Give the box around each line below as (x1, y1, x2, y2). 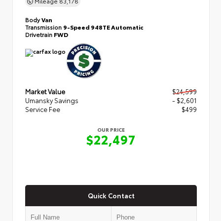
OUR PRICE (97, 125, 125, 133)
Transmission (25, 22, 63, 31)
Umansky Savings (25, 95, 78, 105)
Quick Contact (87, 191, 135, 200)
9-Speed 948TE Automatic (63, 22, 144, 31)
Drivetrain (25, 30, 54, 38)
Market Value (25, 86, 65, 96)
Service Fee (25, 104, 60, 113)
